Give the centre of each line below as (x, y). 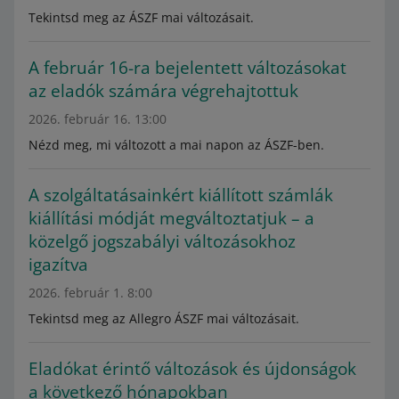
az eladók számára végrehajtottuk (163, 91)
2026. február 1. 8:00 (90, 293)
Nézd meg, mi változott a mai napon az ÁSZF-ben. (176, 145)
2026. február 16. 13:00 (98, 119)
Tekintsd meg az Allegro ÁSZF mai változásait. (164, 318)
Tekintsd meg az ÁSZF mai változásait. (141, 17)
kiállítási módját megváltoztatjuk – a (171, 218)
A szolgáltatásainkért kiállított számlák (181, 195)
